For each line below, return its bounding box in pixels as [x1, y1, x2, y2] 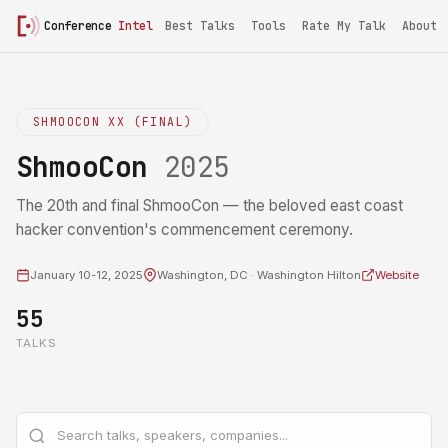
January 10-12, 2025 [30, 268, 143, 282]
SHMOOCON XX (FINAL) [33, 114, 193, 129]
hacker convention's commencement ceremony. [16, 220, 353, 239]
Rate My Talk [302, 18, 386, 33]
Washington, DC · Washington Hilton [157, 268, 361, 282]
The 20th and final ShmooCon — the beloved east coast [16, 196, 403, 215]
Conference [44, 18, 119, 33]
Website [375, 268, 419, 282]
